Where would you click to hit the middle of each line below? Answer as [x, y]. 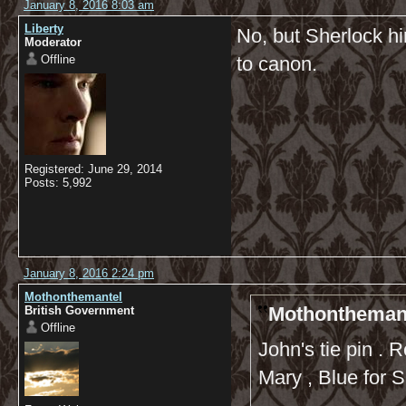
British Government [79, 310]
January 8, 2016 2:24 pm [89, 273]
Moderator [53, 42]
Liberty [44, 29]
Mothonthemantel [73, 297]
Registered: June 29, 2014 [93, 169]
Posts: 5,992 [58, 183]
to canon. [277, 64]
